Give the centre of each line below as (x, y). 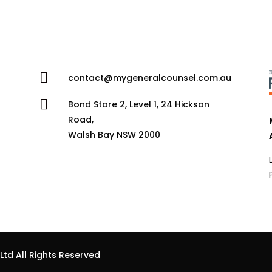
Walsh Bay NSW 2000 (114, 134)
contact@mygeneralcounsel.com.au (149, 77)
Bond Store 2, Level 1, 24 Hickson (138, 104)
